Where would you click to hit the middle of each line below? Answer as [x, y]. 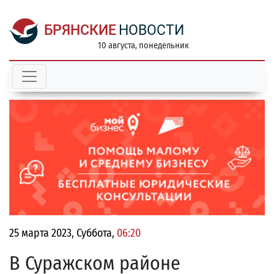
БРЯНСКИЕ [80, 30]
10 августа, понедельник [143, 46]
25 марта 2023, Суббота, [63, 233]
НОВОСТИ [151, 30]
